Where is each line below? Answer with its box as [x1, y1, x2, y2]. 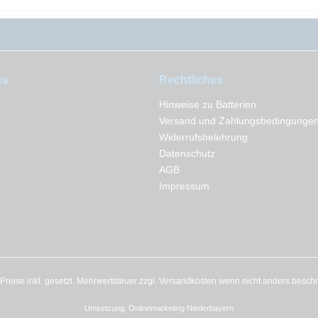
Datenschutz [159, 148, 215, 159]
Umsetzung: [84, 304, 128, 313]
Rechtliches [159, 74, 223, 86]
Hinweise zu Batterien [159, 99, 256, 110]
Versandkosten [159, 276, 216, 287]
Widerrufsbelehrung [159, 131, 248, 143]
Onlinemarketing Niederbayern [128, 304, 234, 313]
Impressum [159, 180, 209, 192]
